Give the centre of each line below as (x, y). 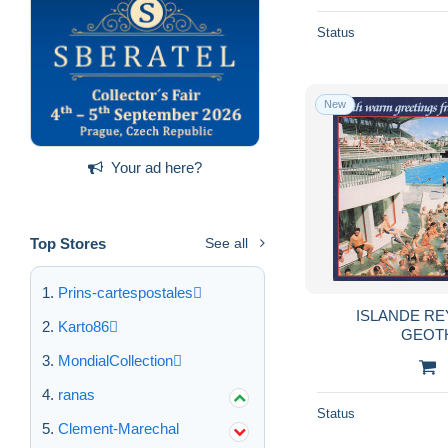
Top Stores (68, 243)
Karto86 (83, 326)
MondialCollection (115, 360)
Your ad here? (156, 167)
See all (226, 242)
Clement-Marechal (118, 428)
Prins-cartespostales (125, 292)
